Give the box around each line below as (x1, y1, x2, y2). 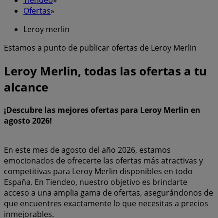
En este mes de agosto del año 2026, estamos (4, 144, 171, 155)
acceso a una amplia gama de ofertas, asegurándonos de (4, 187, 213, 198)
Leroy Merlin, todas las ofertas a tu (4, 62, 207, 79)
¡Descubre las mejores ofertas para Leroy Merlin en (4, 104, 200, 115)
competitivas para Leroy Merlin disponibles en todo (4, 165, 193, 177)
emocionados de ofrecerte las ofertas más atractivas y (4, 155, 203, 166)
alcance (4, 78, 48, 95)
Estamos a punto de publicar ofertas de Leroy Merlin (4, 42, 197, 53)
